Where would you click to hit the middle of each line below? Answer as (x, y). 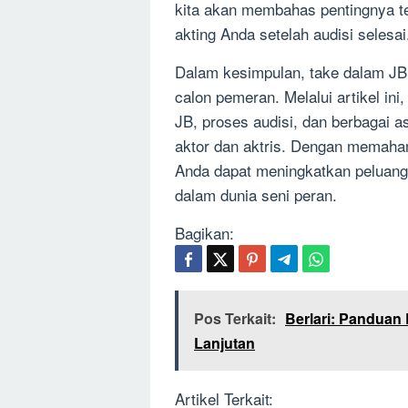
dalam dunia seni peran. (256, 195)
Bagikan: (204, 233)
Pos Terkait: (235, 319)
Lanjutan (224, 343)
